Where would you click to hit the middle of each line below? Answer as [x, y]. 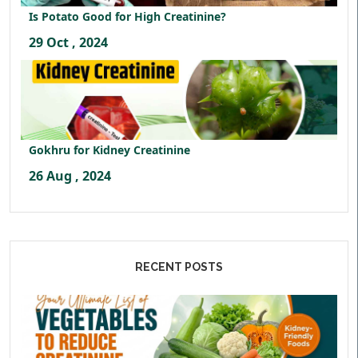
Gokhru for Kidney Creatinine [109, 150]
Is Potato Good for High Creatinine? [127, 16]
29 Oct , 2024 [68, 42]
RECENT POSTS [179, 267]
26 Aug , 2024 [70, 176]
